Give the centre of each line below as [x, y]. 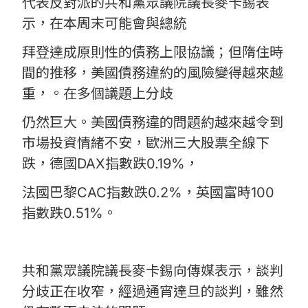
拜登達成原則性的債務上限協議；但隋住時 [153, 53]
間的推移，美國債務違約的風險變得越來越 [153, 73]
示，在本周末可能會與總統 [104, 24]
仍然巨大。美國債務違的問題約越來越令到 [153, 123]
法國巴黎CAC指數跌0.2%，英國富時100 [148, 193]
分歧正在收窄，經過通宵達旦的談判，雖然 [153, 292]
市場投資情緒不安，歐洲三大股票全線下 [146, 143]
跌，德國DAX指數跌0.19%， [110, 164]
